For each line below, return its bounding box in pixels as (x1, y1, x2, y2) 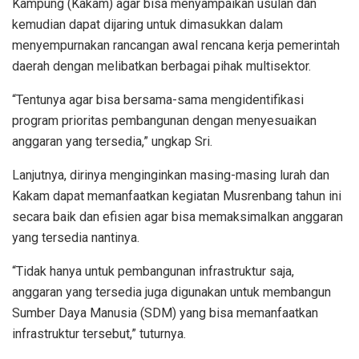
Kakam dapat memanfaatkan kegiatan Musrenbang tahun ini (12, 188, 341, 204)
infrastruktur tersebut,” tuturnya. (12, 325, 186, 341)
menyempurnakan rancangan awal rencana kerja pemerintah (12, 37, 340, 53)
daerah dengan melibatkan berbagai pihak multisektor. (12, 58, 311, 74)
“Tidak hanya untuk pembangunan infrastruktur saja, (12, 263, 294, 279)
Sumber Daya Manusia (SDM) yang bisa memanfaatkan (12, 305, 318, 321)
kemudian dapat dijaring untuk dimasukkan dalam (12, 16, 283, 32)
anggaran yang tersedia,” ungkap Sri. (12, 133, 212, 149)
